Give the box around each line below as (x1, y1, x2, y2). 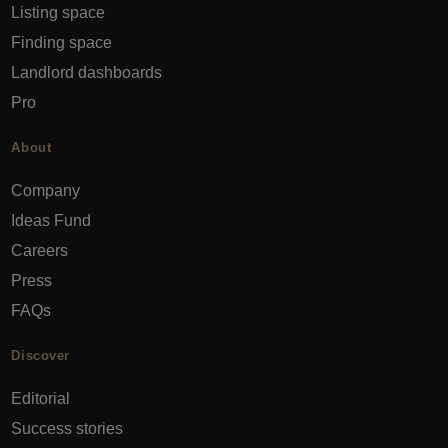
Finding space (11, 33, 113, 51)
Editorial (11, 389, 71, 407)
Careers (11, 241, 69, 259)
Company (11, 181, 81, 199)
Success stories (11, 419, 124, 437)
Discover (11, 348, 70, 363)
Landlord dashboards (11, 63, 163, 81)
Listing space (11, 3, 106, 21)
